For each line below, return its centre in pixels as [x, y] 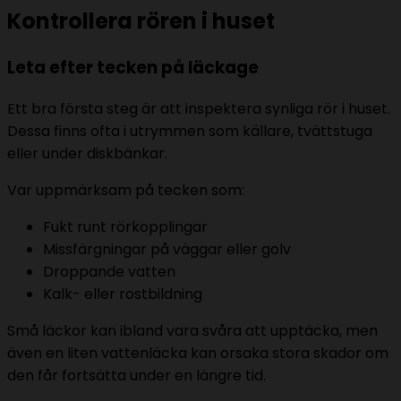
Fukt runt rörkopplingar [125, 227]
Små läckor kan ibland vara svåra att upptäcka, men [192, 331]
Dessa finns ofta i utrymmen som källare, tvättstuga [190, 132]
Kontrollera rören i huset [141, 21]
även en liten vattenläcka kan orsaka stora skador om [198, 354]
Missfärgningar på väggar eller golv [167, 250]
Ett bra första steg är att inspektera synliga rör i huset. [199, 109]
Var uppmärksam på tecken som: [126, 191]
